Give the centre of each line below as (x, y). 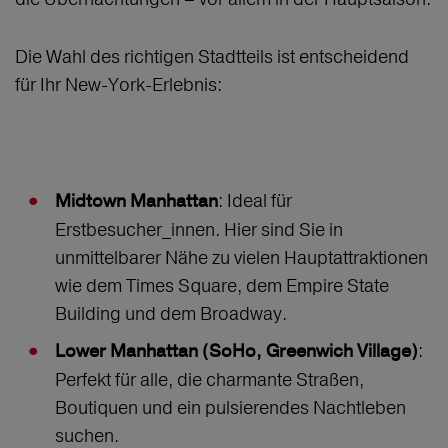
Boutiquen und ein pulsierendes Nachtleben (230, 408)
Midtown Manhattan (136, 202)
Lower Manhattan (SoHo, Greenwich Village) (236, 352)
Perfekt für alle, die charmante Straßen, (209, 380)
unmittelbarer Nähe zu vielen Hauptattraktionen (241, 258)
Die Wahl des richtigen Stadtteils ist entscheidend (212, 57)
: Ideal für (255, 201)
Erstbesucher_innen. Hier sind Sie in (199, 230)
